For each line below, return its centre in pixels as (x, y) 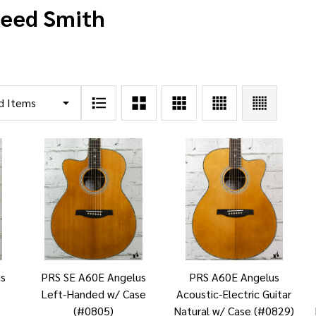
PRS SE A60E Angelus (94, 277)
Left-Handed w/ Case (94, 294)
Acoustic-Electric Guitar (234, 294)
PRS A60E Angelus (234, 277)
